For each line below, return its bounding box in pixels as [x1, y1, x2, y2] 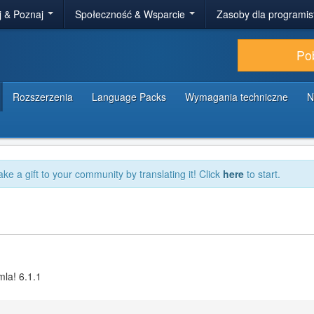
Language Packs [92, 90, 166, 104]
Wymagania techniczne [185, 90, 288, 104]
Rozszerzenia [13, 90, 73, 104]
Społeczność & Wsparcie [75, 7, 188, 21]
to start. [244, 167, 280, 181]
